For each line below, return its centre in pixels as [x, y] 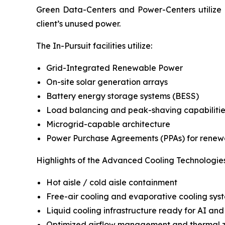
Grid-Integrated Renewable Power [115, 68]
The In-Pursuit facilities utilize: [94, 45]
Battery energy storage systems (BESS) [123, 96]
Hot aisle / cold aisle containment [112, 182]
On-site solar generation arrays [107, 82]
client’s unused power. [78, 23]
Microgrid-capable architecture [108, 124]
